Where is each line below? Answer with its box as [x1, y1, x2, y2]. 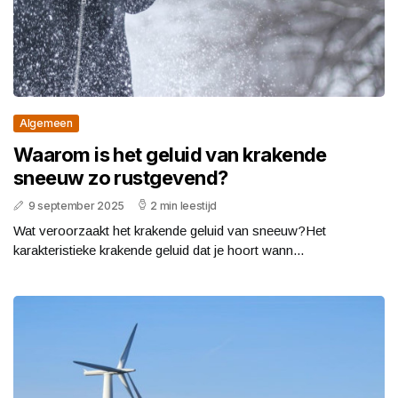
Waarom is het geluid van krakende [13, 142, 327, 166]
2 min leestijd [150, 198, 218, 212]
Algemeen [20, 115, 73, 130]
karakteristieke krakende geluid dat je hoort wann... [13, 242, 304, 258]
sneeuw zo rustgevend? [13, 165, 228, 189]
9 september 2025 [28, 198, 124, 212]
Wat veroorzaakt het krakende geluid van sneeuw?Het [13, 222, 326, 238]
